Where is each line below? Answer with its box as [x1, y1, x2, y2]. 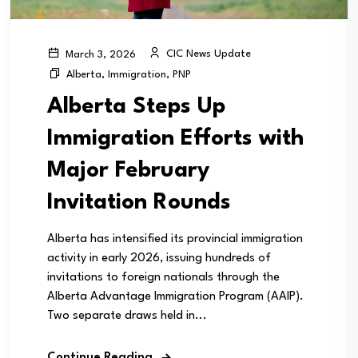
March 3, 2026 [62, 49, 136, 60]
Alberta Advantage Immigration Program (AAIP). [47, 290, 304, 303]
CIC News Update [163, 49, 251, 60]
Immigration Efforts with [47, 127, 304, 150]
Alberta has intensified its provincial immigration [47, 233, 303, 245]
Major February [47, 159, 209, 182]
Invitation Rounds [47, 191, 231, 214]
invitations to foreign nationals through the [47, 271, 280, 284]
